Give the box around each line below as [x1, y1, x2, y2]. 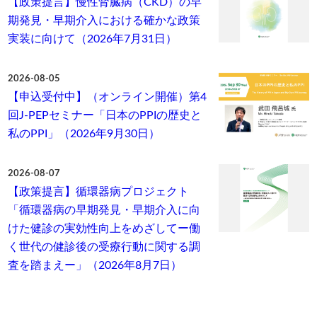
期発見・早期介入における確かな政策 [8, 15, 201, 27]
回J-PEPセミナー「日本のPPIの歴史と [8, 110, 202, 122]
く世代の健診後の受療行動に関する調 [8, 241, 201, 253]
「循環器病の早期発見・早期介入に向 [8, 204, 201, 217]
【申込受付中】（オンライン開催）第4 [8, 91, 207, 103]
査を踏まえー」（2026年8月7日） [8, 260, 183, 272]
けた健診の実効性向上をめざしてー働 [8, 223, 201, 235]
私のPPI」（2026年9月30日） [8, 128, 161, 140]
